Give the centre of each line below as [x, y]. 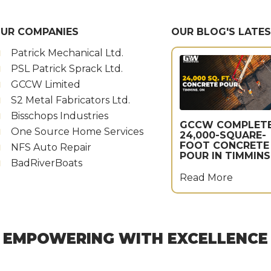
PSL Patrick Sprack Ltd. [67, 69]
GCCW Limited [45, 84]
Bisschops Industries [59, 116]
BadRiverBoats [46, 163]
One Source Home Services [77, 132]
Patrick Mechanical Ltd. [67, 53]
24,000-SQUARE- [223, 135]
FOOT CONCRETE [224, 145]
